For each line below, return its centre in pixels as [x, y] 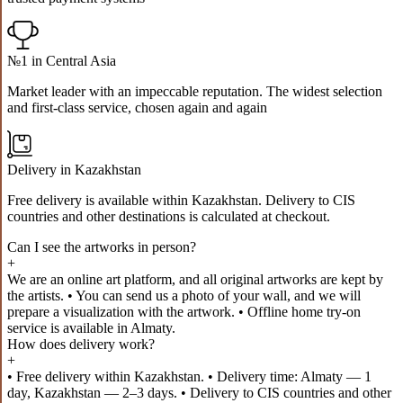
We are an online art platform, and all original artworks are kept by [195, 279]
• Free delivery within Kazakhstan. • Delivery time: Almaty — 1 [189, 376]
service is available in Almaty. [91, 327]
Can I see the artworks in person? [102, 246]
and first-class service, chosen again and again [137, 107]
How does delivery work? [81, 344]
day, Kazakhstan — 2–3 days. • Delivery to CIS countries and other [199, 392]
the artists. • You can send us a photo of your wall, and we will [184, 295]
